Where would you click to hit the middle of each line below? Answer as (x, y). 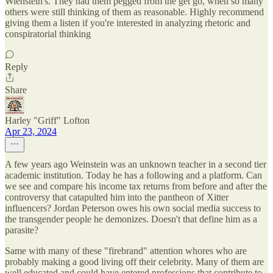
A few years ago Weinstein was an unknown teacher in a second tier (136, 165)
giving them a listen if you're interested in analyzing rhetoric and (128, 23)
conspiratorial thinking (48, 34)
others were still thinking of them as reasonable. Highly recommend (134, 12)
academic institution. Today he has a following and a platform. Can (133, 175)
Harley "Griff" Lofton (47, 121)
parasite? (22, 230)
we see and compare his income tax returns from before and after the (136, 186)
